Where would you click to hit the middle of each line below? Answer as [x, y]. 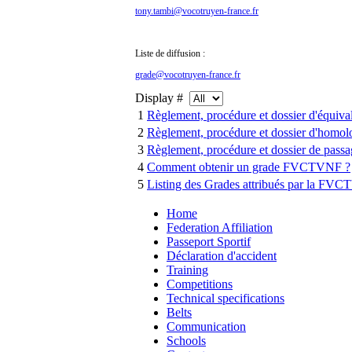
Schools [186, 340]
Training [187, 269]
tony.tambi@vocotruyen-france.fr [197, 11]
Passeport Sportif [209, 241]
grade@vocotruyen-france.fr [188, 75]
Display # [162, 97]
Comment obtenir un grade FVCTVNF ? [249, 167]
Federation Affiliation [220, 227]
